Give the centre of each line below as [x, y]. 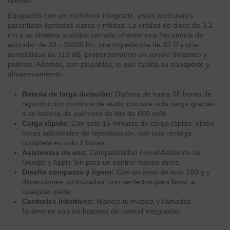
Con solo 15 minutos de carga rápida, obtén [142, 123]
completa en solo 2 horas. [64, 142]
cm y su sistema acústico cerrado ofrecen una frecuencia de [106, 35]
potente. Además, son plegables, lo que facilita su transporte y [109, 64]
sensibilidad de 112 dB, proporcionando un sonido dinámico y [107, 55]
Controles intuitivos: [58, 201]
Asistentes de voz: [55, 152]
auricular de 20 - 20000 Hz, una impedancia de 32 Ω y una [103, 45]
